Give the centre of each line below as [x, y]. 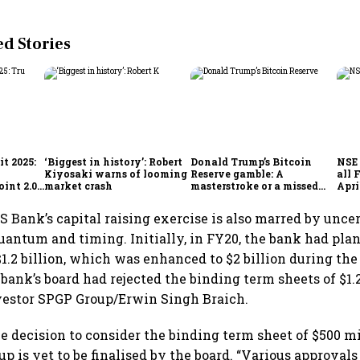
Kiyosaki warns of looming [116, 173]
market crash [79, 185]
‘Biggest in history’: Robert [114, 161]
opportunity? [225, 197]
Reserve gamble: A [237, 173]
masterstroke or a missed [255, 185]
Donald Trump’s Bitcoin [252, 161]
